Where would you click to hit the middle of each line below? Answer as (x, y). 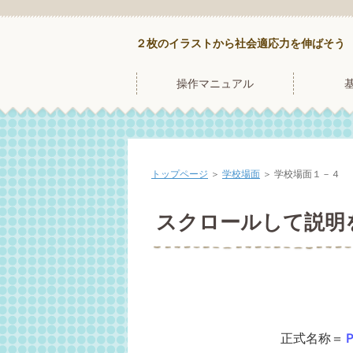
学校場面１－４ (307, 174)
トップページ (180, 174)
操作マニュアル (215, 84)
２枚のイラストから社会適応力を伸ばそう (240, 43)
